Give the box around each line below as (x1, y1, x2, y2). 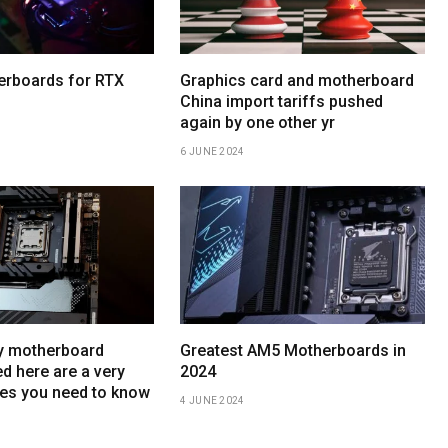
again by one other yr (180, 113, 336, 133)
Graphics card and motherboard (180, 71, 415, 91)
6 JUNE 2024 (180, 146, 245, 158)
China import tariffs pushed (180, 92, 384, 112)
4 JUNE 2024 (180, 394, 245, 406)
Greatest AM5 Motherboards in (180, 340, 407, 360)
